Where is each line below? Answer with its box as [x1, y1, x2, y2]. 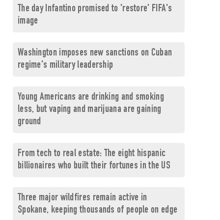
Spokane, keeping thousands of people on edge [17, 205, 178, 216]
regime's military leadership [17, 60, 113, 71]
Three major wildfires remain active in [17, 193, 147, 203]
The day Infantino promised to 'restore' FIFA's [17, 4, 172, 14]
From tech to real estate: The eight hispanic [17, 149, 166, 159]
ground [17, 117, 41, 127]
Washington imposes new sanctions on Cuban [17, 48, 172, 58]
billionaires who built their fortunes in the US [17, 161, 171, 171]
